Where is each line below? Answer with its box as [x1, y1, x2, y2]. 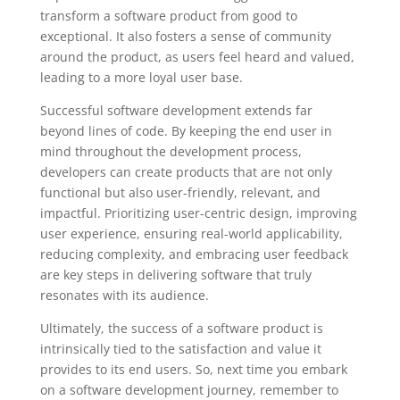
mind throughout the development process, [39, 142, 302, 160]
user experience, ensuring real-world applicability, [39, 224, 343, 242]
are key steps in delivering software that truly [39, 265, 312, 283]
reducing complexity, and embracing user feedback [39, 245, 348, 262]
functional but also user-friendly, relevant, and [39, 183, 321, 201]
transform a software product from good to [39, 6, 297, 24]
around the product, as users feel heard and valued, [39, 47, 354, 65]
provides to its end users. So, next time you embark [39, 360, 347, 378]
